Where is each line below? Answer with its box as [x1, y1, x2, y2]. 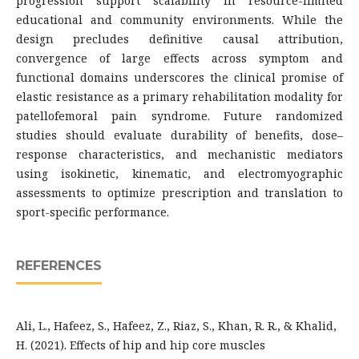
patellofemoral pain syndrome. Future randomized [15, 108, 344, 124]
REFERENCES [15, 258, 102, 274]
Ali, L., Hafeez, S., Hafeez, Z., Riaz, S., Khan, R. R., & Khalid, [15, 318, 337, 334]
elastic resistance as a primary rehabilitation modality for [15, 89, 344, 105]
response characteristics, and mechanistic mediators [15, 147, 344, 163]
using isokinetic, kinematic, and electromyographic [15, 166, 344, 182]
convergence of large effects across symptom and [15, 50, 344, 67]
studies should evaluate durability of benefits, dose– [15, 127, 344, 143]
